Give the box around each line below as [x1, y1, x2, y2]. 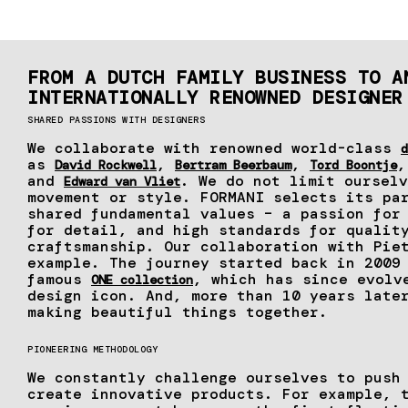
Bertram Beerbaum [175, 157, 291, 174]
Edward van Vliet [64, 173, 180, 190]
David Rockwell [55, 157, 157, 174]
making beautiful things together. [27, 302, 328, 322]
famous [27, 270, 91, 290]
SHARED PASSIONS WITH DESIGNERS [27, 114, 205, 127]
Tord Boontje [310, 157, 397, 174]
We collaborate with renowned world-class [27, 138, 401, 158]
